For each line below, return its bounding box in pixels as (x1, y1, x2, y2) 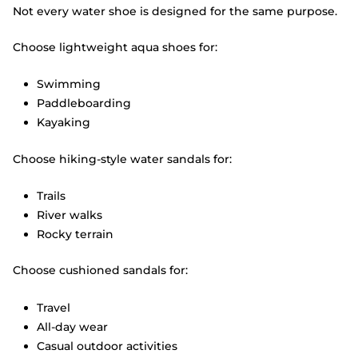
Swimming (37, 77, 101, 92)
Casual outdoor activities (37, 338, 177, 353)
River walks (37, 208, 102, 223)
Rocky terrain (37, 227, 113, 242)
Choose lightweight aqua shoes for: (13, 39, 217, 54)
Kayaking (37, 115, 90, 130)
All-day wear (37, 319, 108, 334)
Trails (37, 189, 66, 204)
